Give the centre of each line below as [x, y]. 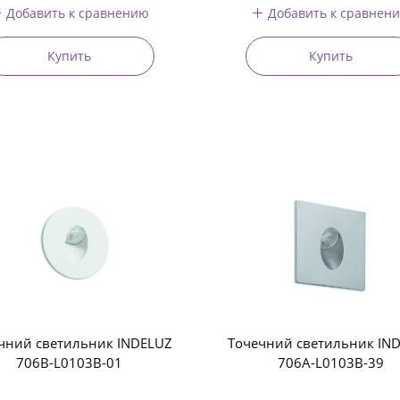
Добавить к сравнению [78, 12]
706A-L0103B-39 [330, 362]
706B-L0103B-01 [70, 362]
